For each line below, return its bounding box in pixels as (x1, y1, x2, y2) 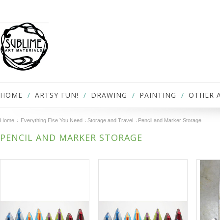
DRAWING (91, 90, 127, 100)
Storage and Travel (87, 117, 133, 123)
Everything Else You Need (21, 117, 82, 123)
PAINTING (139, 90, 176, 100)
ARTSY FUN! (35, 90, 79, 100)
